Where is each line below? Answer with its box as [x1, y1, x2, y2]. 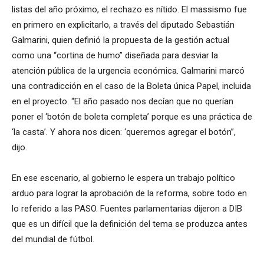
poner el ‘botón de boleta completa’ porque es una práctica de [12, 111, 252, 123]
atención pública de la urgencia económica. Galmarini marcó [12, 65, 245, 77]
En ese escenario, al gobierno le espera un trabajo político [12, 173, 235, 184]
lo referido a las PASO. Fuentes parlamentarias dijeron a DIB [12, 203, 242, 214]
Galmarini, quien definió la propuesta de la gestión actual [12, 35, 229, 46]
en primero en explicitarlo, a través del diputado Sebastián [12, 19, 235, 31]
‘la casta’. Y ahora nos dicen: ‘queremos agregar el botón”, [12, 127, 236, 138]
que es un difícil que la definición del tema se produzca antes [12, 219, 247, 230]
